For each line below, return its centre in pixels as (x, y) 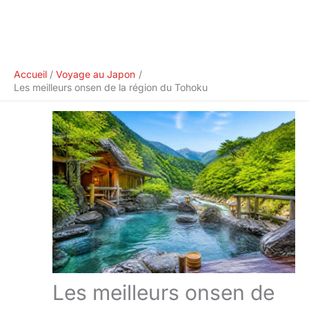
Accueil (30, 74)
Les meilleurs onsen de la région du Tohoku (111, 87)
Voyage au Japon (96, 74)
